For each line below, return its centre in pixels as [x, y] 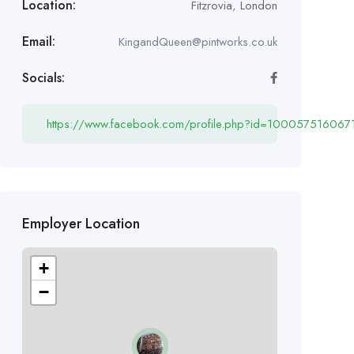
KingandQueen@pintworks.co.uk [198, 42]
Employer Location [81, 224]
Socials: [43, 78]
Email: [38, 41]
